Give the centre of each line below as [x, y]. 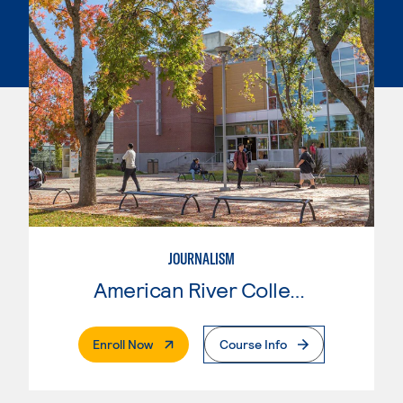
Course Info [253, 344]
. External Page [194, 343]
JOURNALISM [201, 258]
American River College [298, 289]
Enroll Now [123, 344]
